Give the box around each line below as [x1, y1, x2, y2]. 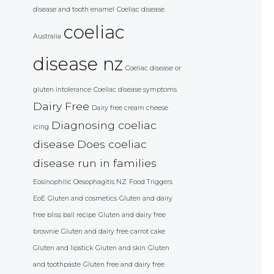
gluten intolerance [33, 86, 91, 94]
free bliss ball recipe [33, 211, 96, 220]
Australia [33, 32, 61, 41]
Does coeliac [77, 138, 147, 151]
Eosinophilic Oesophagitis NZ [33, 178, 127, 187]
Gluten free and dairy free [83, 261, 165, 269]
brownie [33, 228, 59, 236]
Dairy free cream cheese [92, 104, 168, 113]
